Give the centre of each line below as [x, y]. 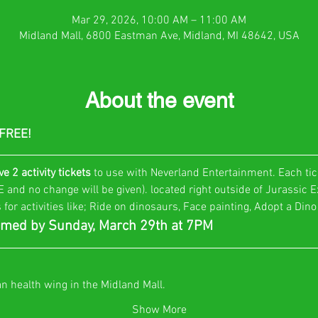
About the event [159, 100]
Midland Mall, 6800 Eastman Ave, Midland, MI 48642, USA [159, 36]
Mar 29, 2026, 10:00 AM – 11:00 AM [159, 20]
